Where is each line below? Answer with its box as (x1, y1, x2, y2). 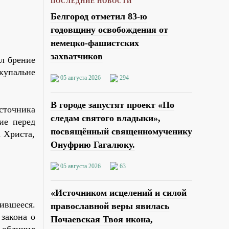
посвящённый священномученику (50, 126, 192, 136)
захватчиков (50, 51, 103, 62)
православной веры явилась (50, 200, 170, 211)
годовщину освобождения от (50, 25, 168, 35)
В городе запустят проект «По (50, 99, 174, 110)
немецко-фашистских (50, 38, 139, 49)
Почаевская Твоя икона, (50, 214, 153, 224)
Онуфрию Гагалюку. (50, 139, 135, 150)
